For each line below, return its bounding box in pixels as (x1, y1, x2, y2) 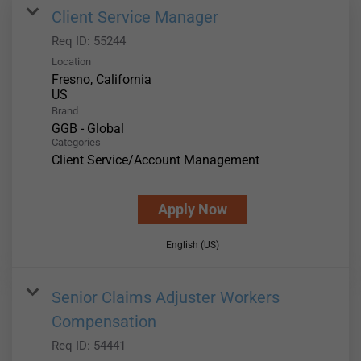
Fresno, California (52, 72, 151, 88)
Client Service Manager (52, 7, 218, 27)
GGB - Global (52, 121, 124, 137)
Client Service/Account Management (52, 152, 259, 168)
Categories (52, 136, 101, 149)
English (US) (165, 239, 219, 251)
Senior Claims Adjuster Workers (52, 288, 280, 308)
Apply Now (157, 201, 227, 218)
